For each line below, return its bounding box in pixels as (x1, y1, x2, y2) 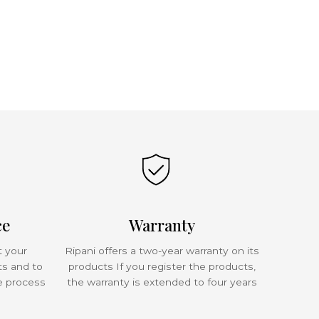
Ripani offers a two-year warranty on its (64, 245, 259, 256)
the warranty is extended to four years (66, 276, 257, 288)
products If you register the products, (68, 261, 256, 272)
